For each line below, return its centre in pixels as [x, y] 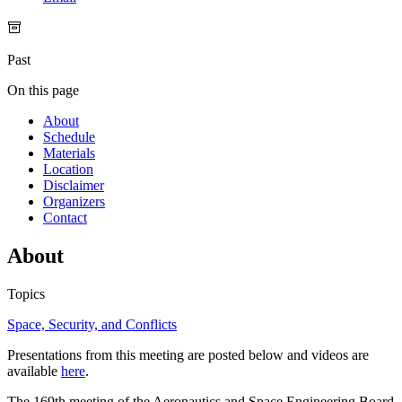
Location [68, 170]
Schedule [69, 137]
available [34, 371]
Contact [65, 218]
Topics [26, 294]
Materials [69, 153]
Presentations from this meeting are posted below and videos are [188, 355]
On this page [43, 91]
